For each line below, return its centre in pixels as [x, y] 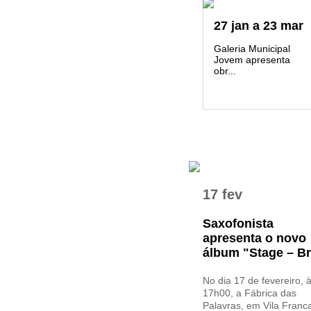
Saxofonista [238, 224]
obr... [225, 71]
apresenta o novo [254, 238]
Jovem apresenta [252, 60]
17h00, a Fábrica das [250, 293]
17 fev [222, 194]
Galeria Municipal [252, 49]
